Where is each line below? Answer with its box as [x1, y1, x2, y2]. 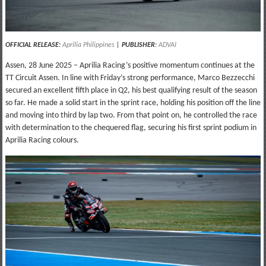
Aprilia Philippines [60, 42, 115, 49]
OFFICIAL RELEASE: [5, 42, 61, 49]
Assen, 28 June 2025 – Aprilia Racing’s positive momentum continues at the [5, 61, 255, 71]
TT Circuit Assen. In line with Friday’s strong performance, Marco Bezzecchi [5, 74, 255, 83]
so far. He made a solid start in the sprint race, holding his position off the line [5, 99, 261, 108]
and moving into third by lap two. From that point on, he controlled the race [5, 111, 257, 121]
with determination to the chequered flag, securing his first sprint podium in [5, 123, 256, 133]
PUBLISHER [121, 42, 155, 49]
